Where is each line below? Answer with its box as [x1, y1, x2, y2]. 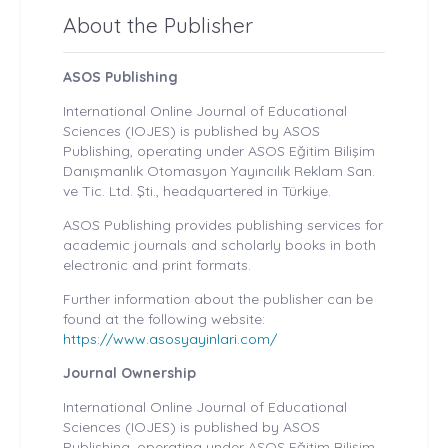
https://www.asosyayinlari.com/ [63, 329, 277, 348]
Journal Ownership [63, 363, 196, 382]
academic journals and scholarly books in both [63, 235, 376, 254]
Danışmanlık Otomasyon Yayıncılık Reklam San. [63, 161, 375, 180]
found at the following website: [63, 309, 265, 328]
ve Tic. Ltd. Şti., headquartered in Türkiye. [63, 181, 331, 200]
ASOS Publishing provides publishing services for [63, 215, 383, 234]
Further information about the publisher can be [63, 289, 373, 308]
